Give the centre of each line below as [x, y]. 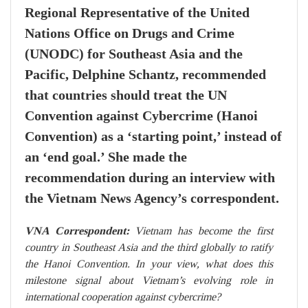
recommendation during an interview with [150, 178]
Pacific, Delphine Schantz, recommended [145, 75]
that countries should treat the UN [126, 96]
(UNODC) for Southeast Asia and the [134, 54]
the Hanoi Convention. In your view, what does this [149, 264]
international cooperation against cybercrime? [123, 297]
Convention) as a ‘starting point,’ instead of [153, 137]
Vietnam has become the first [204, 231]
